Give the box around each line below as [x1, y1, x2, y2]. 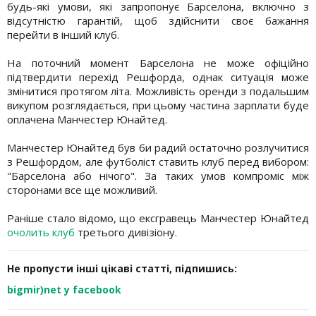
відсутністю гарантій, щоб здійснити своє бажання [7, 13, 309, 28]
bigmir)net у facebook [7, 282, 121, 296]
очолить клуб [7, 224, 78, 239]
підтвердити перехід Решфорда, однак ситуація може [7, 69, 309, 84]
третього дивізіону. [78, 224, 177, 239]
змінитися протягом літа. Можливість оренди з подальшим [7, 83, 309, 98]
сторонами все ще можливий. [7, 182, 157, 197]
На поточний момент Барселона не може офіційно [7, 55, 309, 70]
